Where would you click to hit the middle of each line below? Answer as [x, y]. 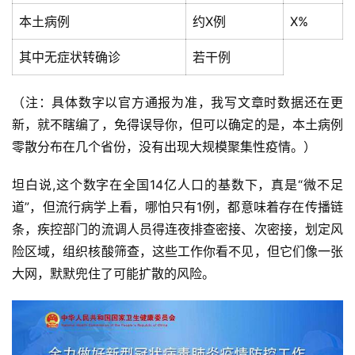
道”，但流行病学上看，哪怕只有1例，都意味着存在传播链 [177, 207]
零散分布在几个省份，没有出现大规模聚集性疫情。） [164, 147]
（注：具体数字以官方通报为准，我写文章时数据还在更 [177, 103]
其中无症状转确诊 [70, 57]
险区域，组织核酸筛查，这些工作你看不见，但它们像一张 [177, 252]
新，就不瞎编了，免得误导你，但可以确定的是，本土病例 [177, 125]
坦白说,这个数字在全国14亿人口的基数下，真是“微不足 [177, 185]
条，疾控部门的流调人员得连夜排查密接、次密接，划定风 [177, 229]
